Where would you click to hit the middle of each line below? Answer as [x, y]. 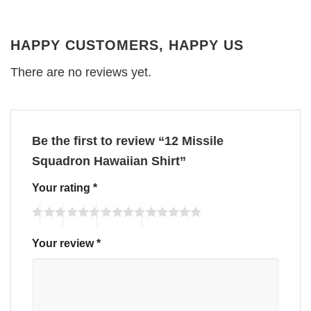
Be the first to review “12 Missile [128, 141]
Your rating [62, 187]
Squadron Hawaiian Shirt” [111, 161]
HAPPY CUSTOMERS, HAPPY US [127, 45]
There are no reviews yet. [81, 72]
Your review [64, 243]
